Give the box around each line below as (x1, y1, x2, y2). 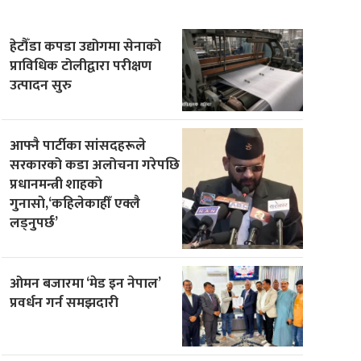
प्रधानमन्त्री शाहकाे (10, 172, 103, 196)
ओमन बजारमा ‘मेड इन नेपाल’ (10, 271, 161, 295)
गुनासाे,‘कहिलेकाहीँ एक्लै (10, 191, 141, 215)
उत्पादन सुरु (10, 73, 73, 97)
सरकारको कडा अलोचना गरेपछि (10, 152, 180, 176)
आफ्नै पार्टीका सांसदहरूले (10, 133, 147, 157)
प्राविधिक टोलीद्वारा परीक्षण (10, 53, 152, 77)
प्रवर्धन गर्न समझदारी (10, 290, 119, 314)
